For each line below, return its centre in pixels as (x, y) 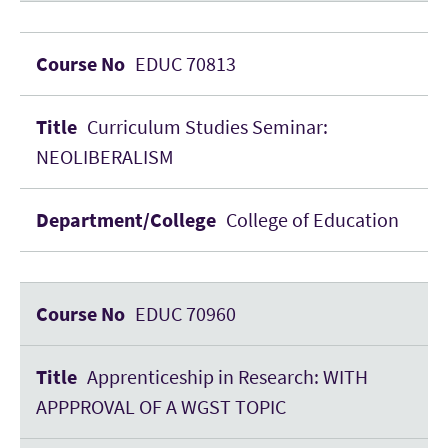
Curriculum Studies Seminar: (207, 126)
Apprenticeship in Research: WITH (227, 376)
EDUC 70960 (185, 313)
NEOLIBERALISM (105, 156)
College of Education (312, 219)
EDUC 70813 (185, 63)
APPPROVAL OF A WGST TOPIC (161, 406)
